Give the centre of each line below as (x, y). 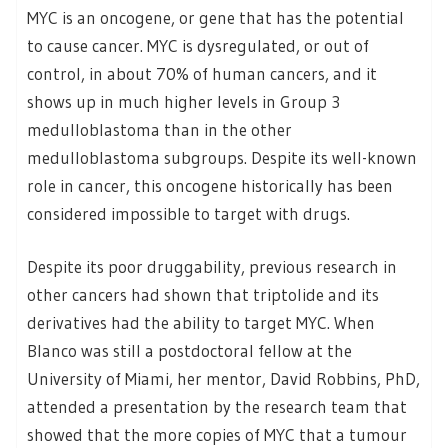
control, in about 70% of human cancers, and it (202, 73)
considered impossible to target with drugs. (188, 213)
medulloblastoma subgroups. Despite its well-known (222, 157)
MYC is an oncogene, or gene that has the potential (215, 17)
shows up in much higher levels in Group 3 (183, 101)
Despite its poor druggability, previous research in (212, 267)
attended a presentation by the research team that (217, 407)
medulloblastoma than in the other (159, 129)
